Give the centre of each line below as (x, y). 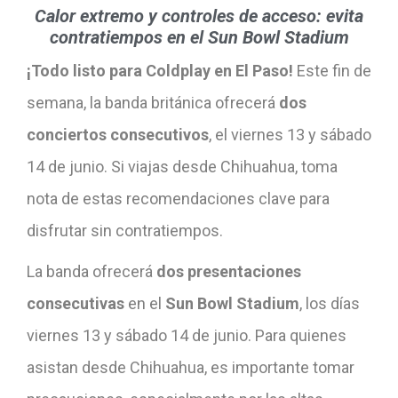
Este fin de (332, 70)
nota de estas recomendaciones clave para (178, 198)
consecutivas (76, 303)
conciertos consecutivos (118, 134)
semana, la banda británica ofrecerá (153, 102)
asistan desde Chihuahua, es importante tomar (191, 367)
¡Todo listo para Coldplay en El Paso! (160, 70)
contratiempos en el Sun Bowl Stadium (199, 37)
